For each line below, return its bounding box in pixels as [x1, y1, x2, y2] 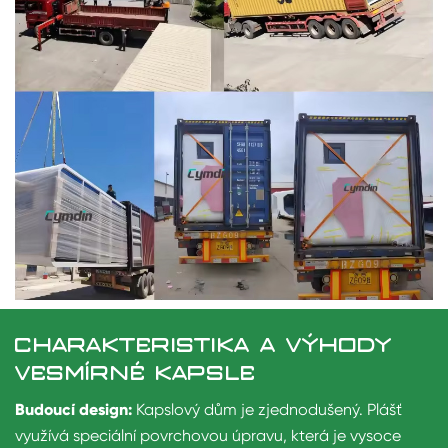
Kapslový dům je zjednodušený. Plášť [136, 399, 402, 419]
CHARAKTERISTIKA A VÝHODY [15, 333, 393, 357]
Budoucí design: [15, 399, 132, 419]
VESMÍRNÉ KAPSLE [15, 361, 256, 385]
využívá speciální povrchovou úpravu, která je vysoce [15, 425, 401, 445]
